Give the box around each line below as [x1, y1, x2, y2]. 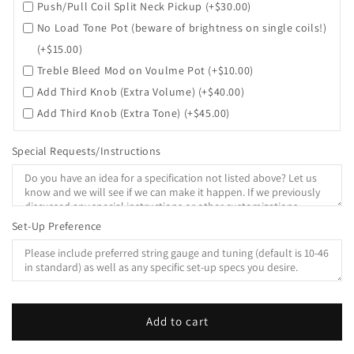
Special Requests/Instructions [12, 143, 161, 158]
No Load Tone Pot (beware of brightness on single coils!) [36, 20, 327, 35]
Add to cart [145, 314, 209, 330]
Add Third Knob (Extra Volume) [36, 84, 196, 99]
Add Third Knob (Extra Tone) [36, 105, 181, 120]
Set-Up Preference [12, 218, 102, 233]
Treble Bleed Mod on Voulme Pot [36, 62, 205, 77]
